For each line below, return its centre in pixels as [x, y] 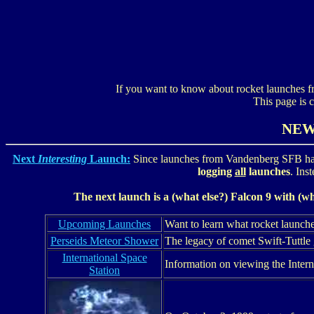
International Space [104, 258]
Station [104, 271]
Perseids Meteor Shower [104, 241]
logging [216, 172]
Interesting [62, 159]
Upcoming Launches [104, 224]
